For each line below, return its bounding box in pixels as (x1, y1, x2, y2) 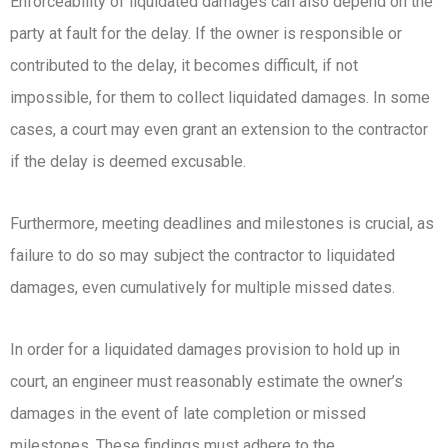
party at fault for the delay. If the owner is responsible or (10, 23, 402, 43)
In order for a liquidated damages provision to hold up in (10, 339, 400, 359)
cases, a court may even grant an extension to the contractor (10, 119, 428, 139)
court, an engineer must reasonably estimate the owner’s (10, 371, 403, 391)
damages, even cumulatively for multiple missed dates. (10, 277, 395, 297)
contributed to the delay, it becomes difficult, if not (10, 55, 358, 75)
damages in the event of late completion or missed (10, 403, 366, 423)
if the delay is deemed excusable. (10, 151, 246, 171)
